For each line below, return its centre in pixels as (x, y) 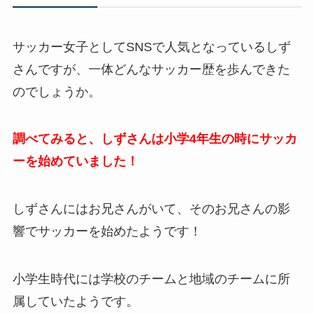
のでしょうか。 (56, 91)
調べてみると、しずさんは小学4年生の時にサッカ (155, 139)
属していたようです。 (75, 302)
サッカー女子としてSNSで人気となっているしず (151, 47)
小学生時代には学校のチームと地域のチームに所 (151, 279)
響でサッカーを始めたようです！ (107, 232)
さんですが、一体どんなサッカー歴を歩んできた (151, 69)
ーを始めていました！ (75, 162)
